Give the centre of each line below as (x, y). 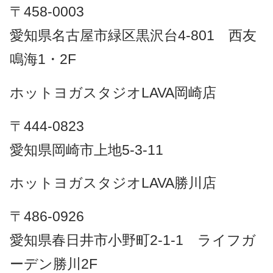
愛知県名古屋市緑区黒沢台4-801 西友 (133, 36)
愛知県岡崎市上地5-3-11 (93, 150)
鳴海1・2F (43, 59)
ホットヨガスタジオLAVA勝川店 (113, 183)
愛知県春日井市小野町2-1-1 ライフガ (133, 240)
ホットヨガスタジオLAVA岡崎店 (113, 93)
